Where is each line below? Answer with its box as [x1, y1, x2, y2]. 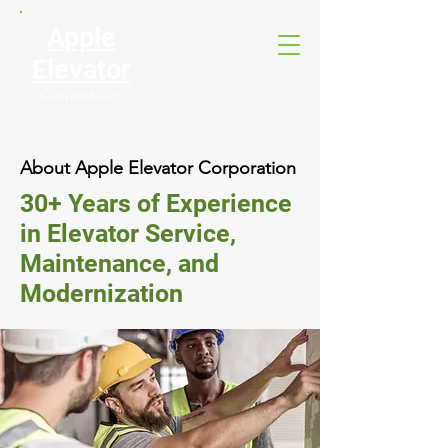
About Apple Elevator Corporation [20, 157, 296, 179]
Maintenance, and [20, 249, 219, 278]
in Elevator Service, [20, 219, 236, 248]
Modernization [20, 279, 183, 308]
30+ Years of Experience [20, 189, 292, 218]
